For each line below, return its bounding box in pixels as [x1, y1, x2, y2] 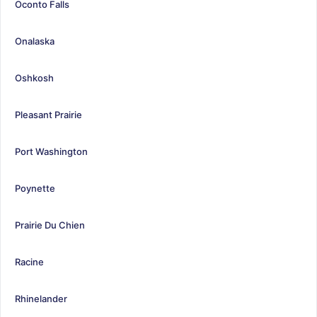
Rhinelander [15, 292, 67, 304]
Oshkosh [15, 71, 54, 83]
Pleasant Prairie [15, 108, 82, 120]
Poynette [15, 182, 55, 194]
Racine [15, 255, 44, 267]
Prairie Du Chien [15, 219, 85, 231]
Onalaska [15, 35, 54, 47]
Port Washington [15, 145, 88, 157]
